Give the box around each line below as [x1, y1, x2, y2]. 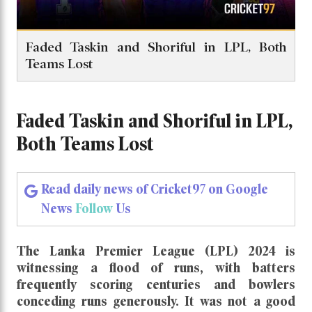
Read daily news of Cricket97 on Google [41, 181, 268, 196]
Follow [75, 201, 113, 216]
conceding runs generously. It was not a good [17, 293, 295, 309]
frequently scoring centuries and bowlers [17, 276, 295, 292]
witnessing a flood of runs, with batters [17, 260, 295, 275]
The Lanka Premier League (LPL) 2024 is [17, 243, 295, 258]
